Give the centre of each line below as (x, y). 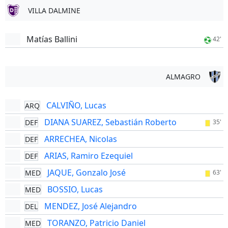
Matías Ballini (52, 39)
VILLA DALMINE (54, 10)
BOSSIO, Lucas (75, 189)
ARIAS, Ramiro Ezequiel (88, 156)
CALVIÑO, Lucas (76, 105)
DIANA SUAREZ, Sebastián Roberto (110, 122)
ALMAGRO (183, 77)
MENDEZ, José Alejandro (90, 206)
